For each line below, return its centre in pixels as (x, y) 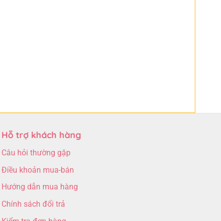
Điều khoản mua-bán (37, 170)
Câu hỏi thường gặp (36, 153)
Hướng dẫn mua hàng (39, 187)
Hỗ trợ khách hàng (41, 135)
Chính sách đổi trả (33, 204)
